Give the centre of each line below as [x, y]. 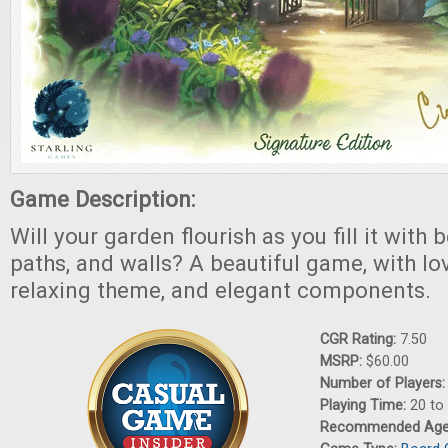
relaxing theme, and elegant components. [223, 290]
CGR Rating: [360, 339]
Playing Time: [365, 405]
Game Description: [105, 199]
